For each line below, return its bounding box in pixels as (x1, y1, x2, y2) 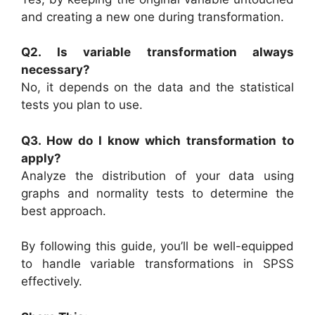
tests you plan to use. (21, 98, 143, 112)
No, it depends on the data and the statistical (21, 80, 294, 94)
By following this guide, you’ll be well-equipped (21, 239, 294, 253)
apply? (21, 150, 61, 165)
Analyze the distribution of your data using (21, 168, 294, 183)
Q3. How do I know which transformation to (21, 133, 294, 148)
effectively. (21, 274, 82, 288)
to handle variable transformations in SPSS (21, 257, 294, 271)
